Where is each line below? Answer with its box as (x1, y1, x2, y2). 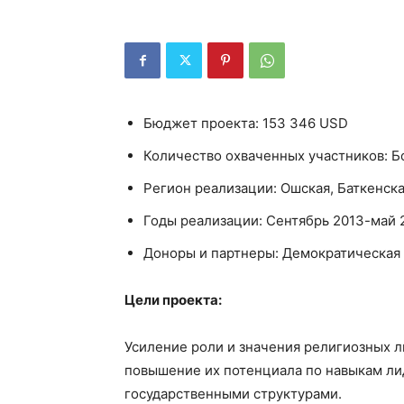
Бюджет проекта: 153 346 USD (143, 115, 348, 132)
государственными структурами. (124, 385, 342, 402)
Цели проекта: (124, 291, 222, 308)
